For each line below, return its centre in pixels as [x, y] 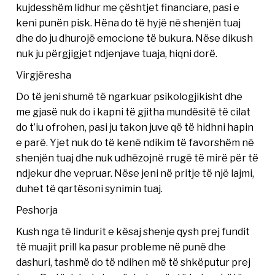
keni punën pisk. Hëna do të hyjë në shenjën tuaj [129, 23]
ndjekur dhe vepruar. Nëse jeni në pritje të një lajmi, [135, 173]
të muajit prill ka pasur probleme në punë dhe [121, 247]
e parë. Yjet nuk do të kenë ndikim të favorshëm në [135, 142]
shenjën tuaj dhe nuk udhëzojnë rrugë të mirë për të [137, 158]
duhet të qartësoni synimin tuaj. [90, 188]
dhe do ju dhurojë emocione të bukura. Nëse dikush [135, 38]
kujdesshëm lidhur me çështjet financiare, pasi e [128, 7]
